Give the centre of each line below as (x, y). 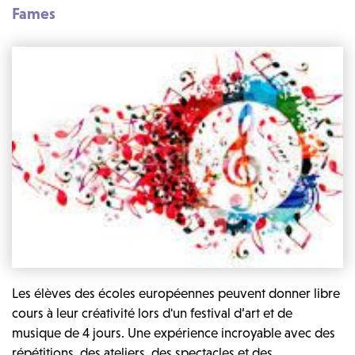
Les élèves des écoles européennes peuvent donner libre (176, 293)
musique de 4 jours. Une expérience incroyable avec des (174, 332)
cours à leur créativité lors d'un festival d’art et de (152, 313)
